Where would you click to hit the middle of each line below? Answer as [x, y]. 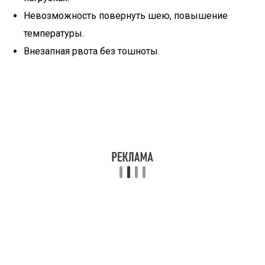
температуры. [54, 33]
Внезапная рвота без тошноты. [92, 51]
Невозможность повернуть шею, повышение [126, 16]
